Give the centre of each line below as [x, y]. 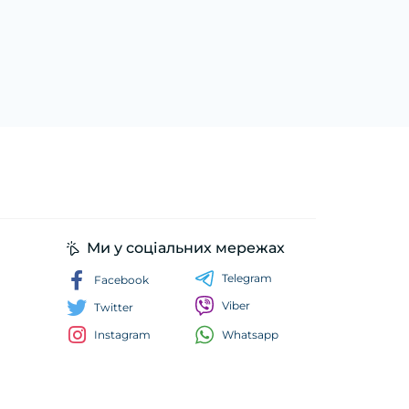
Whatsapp [250, 334]
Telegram [247, 278]
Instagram [122, 335]
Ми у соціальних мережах [186, 248]
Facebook [121, 280]
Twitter [114, 307]
